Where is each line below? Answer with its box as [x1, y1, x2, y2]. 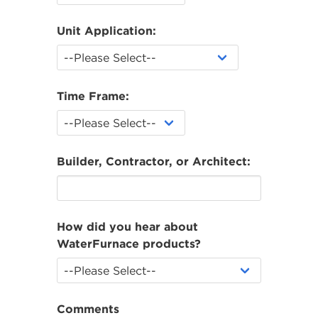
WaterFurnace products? [57, 236, 201, 251]
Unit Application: [57, 23, 156, 38]
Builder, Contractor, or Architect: [57, 153, 251, 168]
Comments [57, 301, 119, 316]
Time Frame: [57, 88, 129, 103]
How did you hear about [57, 219, 198, 234]
